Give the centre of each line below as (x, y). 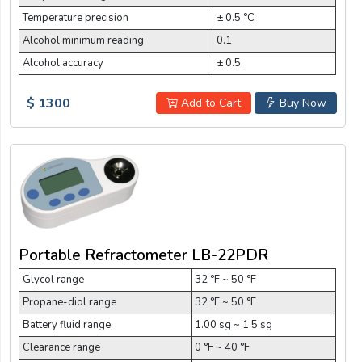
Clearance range (61, 347)
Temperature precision (76, 18)
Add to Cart (209, 103)
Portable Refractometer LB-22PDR (143, 255)
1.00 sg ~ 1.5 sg (234, 324)
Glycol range (53, 279)
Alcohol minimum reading (83, 41)
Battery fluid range (67, 324)
